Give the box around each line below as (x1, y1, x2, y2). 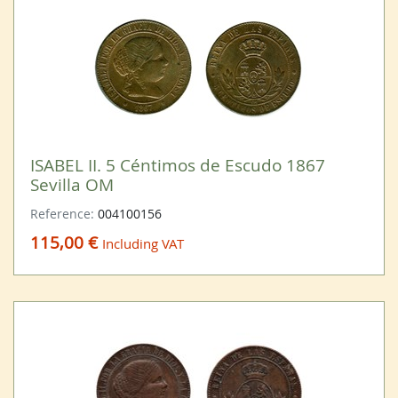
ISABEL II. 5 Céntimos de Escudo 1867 (29, 154, 325, 177)
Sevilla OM (29, 173, 114, 196)
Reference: (29, 205, 98, 223)
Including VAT (101, 234, 184, 252)
